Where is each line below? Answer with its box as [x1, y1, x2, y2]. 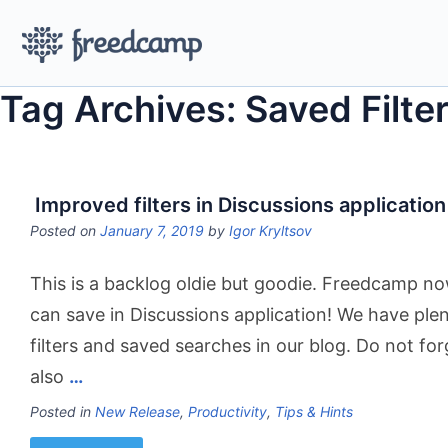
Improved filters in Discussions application [30, 193, 446, 217]
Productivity [188, 403, 267, 420]
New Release [95, 403, 180, 420]
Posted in [30, 403, 95, 420]
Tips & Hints [275, 403, 353, 420]
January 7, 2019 [100, 222, 204, 239]
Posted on [30, 222, 100, 239]
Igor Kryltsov [229, 222, 312, 239]
